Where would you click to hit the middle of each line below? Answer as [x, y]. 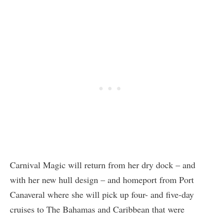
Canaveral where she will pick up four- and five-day [102, 194]
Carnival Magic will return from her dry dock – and [103, 165]
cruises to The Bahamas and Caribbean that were [97, 209]
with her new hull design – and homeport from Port [102, 179]
